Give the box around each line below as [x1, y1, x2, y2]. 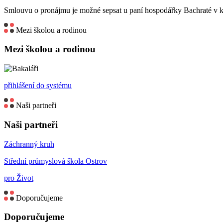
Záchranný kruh [4, 139, 54, 148]
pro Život [4, 173, 33, 182]
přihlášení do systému [4, 81, 72, 90]
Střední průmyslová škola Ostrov [4, 156, 107, 165]
